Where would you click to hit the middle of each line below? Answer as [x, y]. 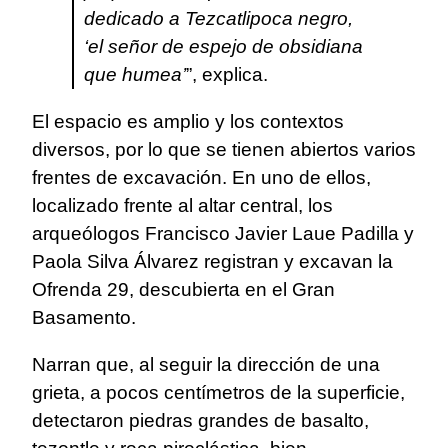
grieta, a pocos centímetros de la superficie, [218, 392]
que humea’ [135, 74]
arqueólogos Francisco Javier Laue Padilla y [223, 233]
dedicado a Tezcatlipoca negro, [218, 18]
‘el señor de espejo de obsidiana [223, 46]
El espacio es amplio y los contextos [188, 121]
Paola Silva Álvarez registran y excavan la [212, 261]
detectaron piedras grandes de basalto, [200, 420]
